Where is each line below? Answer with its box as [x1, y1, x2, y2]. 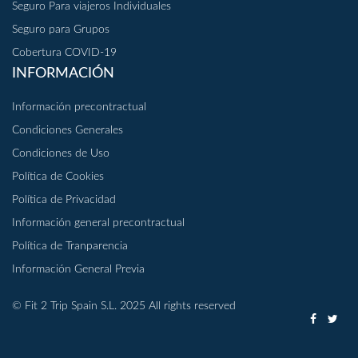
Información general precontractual [12, 217, 185, 229]
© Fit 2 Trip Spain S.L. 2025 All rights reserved [12, 300, 236, 312]
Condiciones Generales [12, 124, 123, 136]
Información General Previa [12, 263, 145, 275]
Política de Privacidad [12, 193, 116, 205]
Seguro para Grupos [12, 23, 109, 35]
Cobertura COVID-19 [12, 46, 117, 58]
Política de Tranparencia [12, 240, 128, 252]
